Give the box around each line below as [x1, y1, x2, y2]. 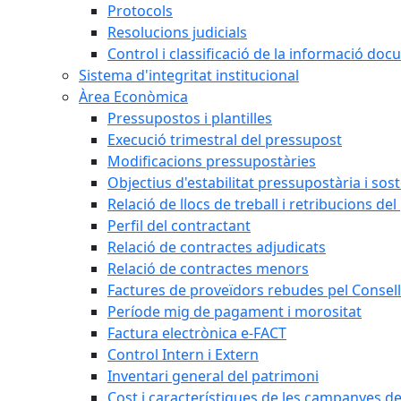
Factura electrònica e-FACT [107, 323, 286, 343]
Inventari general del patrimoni [107, 366, 319, 386]
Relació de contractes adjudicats [107, 237, 326, 257]
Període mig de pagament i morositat [107, 302, 362, 321]
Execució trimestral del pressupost [107, 130, 342, 149]
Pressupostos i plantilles [107, 108, 272, 128]
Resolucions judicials [107, 22, 247, 42]
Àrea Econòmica [79, 87, 188, 107]
